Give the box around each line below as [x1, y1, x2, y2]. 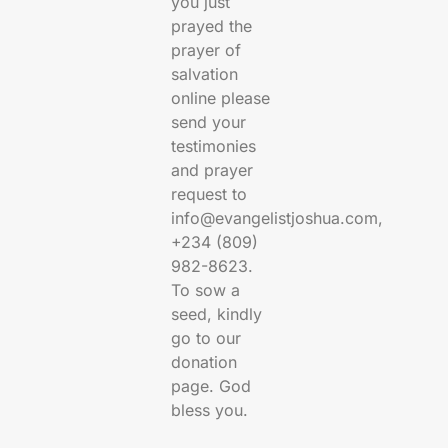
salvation [171, 64, 239, 85]
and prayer [171, 160, 254, 181]
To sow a [171, 280, 241, 301]
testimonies [171, 136, 257, 157]
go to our [171, 328, 242, 349]
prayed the [171, 16, 253, 37]
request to [171, 184, 248, 205]
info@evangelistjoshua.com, [171, 208, 384, 229]
